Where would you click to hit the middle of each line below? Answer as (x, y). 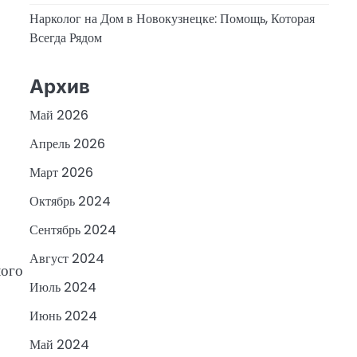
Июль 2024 (63, 288)
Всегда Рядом (65, 37)
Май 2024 (59, 345)
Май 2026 (59, 116)
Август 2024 (67, 259)
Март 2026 (61, 173)
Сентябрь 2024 (73, 230)
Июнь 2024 (63, 316)
